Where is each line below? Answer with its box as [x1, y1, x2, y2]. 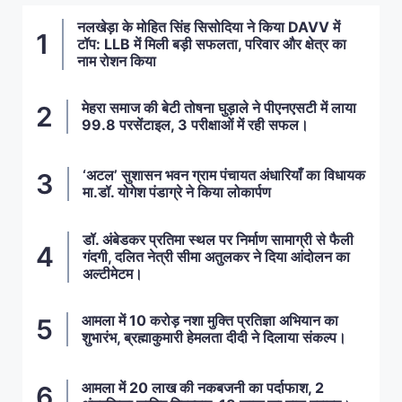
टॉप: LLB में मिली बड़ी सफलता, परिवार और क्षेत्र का [77, 34, 346, 53]
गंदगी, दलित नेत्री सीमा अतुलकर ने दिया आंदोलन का [83, 247, 350, 266]
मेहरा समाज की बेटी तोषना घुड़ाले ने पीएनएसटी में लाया [82, 99, 356, 118]
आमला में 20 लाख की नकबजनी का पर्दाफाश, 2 [82, 379, 324, 398]
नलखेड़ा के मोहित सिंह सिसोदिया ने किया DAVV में [77, 17, 340, 36]
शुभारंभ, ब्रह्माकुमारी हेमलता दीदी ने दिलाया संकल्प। [82, 328, 346, 347]
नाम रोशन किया [77, 51, 156, 70]
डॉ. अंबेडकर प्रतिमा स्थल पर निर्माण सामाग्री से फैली [83, 230, 354, 249]
